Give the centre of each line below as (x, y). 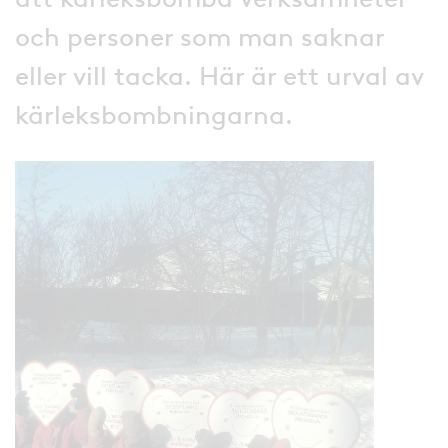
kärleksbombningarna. (154, 114)
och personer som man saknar (199, 36)
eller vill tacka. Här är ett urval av (219, 75)
